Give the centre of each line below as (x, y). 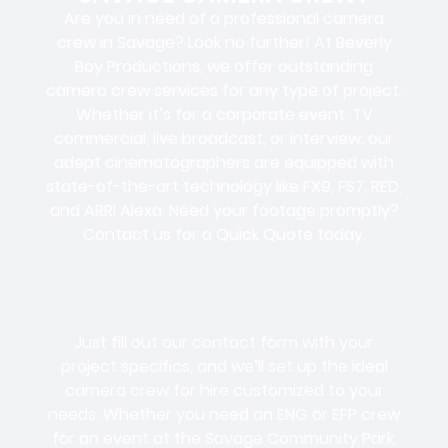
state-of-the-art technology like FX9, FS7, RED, (224, 186)
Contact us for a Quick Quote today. (224, 234)
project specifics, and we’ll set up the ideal (224, 367)
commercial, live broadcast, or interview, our (224, 138)
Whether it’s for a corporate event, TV (224, 114)
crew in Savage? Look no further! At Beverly (224, 42)
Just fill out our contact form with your (224, 343)
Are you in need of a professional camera (224, 18)
